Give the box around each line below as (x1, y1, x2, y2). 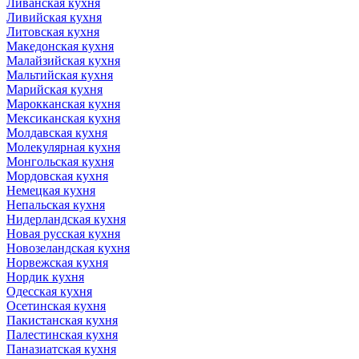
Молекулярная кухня (6, 139, 120, 154)
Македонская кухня (6, 38, 114, 53)
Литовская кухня (6, 24, 99, 38)
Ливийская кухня (6, 10, 102, 24)
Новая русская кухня (6, 226, 120, 240)
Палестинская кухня (6, 327, 118, 341)
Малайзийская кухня (6, 53, 120, 67)
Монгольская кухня (6, 154, 114, 168)
